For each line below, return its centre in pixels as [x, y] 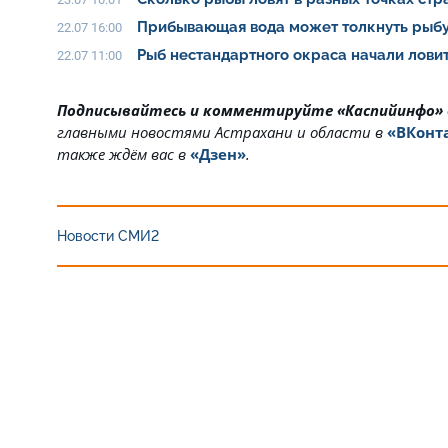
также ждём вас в [121, 153]
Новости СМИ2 [108, 235]
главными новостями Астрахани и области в [222, 131]
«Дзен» [218, 153]
